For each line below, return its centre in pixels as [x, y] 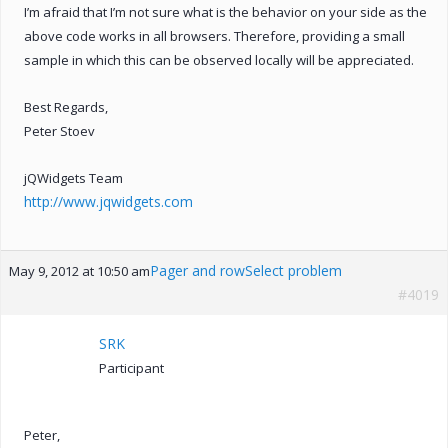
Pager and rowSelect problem [246, 270]
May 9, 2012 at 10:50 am [79, 270]
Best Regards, [66, 106]
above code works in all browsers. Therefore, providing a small [214, 35]
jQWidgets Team [73, 177]
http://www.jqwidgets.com [108, 201]
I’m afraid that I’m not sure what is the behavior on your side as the [225, 11]
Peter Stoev [59, 130]
